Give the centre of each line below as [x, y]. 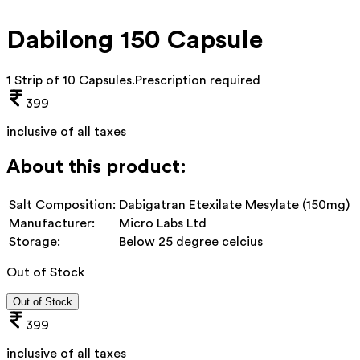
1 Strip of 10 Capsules [69, 80]
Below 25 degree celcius [191, 241]
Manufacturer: [52, 223]
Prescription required [198, 80]
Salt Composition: [62, 205]
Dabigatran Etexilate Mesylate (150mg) [234, 205]
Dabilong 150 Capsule [135, 41]
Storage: [35, 241]
